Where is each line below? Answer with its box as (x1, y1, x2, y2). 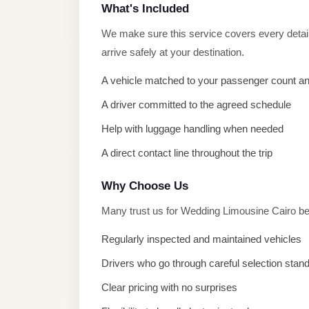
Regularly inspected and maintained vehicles (101, 233, 301, 245)
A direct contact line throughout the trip (101, 147, 272, 159)
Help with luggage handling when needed (101, 123, 283, 134)
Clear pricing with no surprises (101, 281, 237, 293)
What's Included (101, 2, 189, 15)
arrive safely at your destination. (101, 46, 244, 58)
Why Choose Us (101, 179, 188, 192)
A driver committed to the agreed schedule (101, 99, 291, 110)
